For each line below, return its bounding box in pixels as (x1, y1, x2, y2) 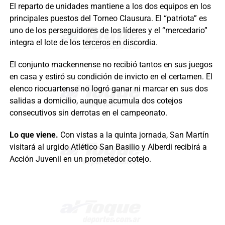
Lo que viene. (9, 130, 60, 140)
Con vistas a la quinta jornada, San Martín (60, 130, 209, 140)
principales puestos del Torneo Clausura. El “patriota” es (9, 14, 207, 24)
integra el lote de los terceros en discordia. (9, 38, 158, 48)
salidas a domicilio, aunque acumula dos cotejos (9, 96, 182, 106)
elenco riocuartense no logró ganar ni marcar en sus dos (9, 84, 208, 94)
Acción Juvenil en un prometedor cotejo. (9, 154, 151, 164)
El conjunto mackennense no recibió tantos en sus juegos (9, 60, 212, 70)
